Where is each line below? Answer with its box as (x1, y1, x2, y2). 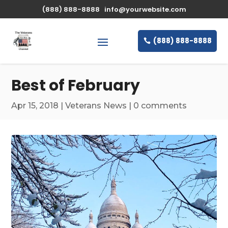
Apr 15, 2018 (11, 100, 59, 110)
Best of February (11, 74, 140, 96)
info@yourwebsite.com (104, 5, 186, 14)
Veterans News (65, 100, 127, 110)
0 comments (133, 100, 187, 110)
